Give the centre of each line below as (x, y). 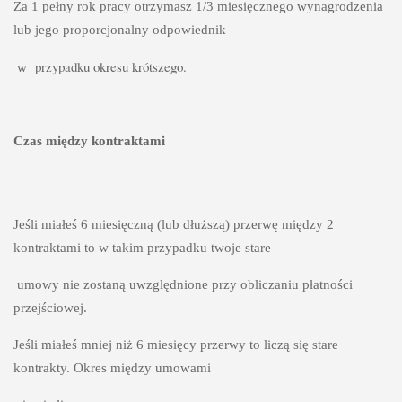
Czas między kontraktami (91, 140)
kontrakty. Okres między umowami (112, 367)
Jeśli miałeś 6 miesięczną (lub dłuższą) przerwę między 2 (173, 224)
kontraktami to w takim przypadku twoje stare (142, 247)
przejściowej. (50, 307)
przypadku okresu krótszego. (110, 66)
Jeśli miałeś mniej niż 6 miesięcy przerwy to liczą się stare (175, 344)
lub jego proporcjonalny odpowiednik (119, 29)
